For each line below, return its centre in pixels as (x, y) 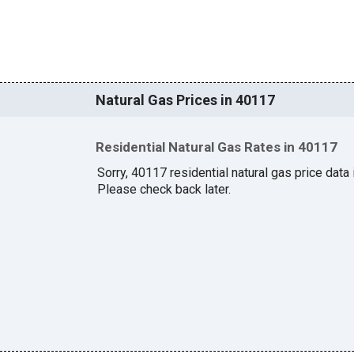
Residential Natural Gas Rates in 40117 (216, 147)
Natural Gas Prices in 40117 (185, 100)
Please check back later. (164, 189)
